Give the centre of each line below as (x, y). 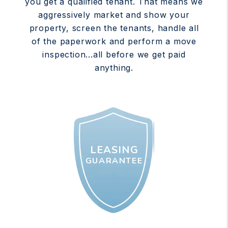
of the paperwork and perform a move (114, 41)
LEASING (114, 150)
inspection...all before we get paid (114, 54)
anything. (114, 67)
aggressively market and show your (114, 15)
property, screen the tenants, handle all (114, 28)
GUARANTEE (114, 161)
